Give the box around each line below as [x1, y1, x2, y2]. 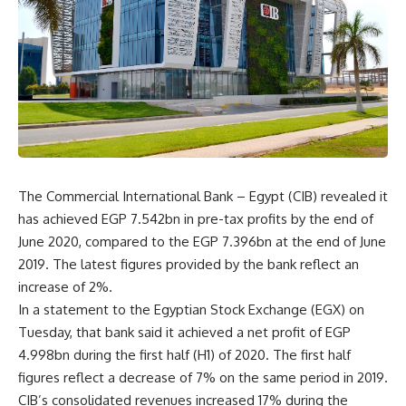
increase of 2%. [18, 278, 112, 296]
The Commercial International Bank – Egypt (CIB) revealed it [18, 188, 388, 206]
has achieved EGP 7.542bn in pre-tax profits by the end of [18, 210, 373, 228]
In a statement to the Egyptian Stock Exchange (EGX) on [18, 301, 364, 319]
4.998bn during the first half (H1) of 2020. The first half [18, 346, 351, 364]
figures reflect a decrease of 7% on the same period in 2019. [18, 369, 388, 387]
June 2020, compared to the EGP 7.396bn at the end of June [18, 233, 386, 251]
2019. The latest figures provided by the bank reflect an [18, 256, 359, 274]
